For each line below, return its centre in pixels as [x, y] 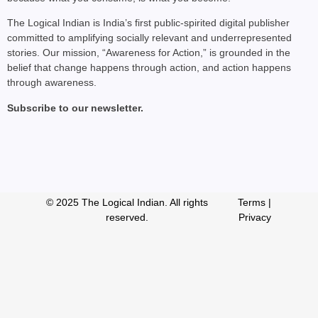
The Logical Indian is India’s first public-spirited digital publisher [148, 23]
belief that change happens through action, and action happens [149, 68]
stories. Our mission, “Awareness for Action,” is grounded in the [149, 53]
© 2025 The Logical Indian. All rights [127, 203]
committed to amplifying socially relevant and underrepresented [149, 38]
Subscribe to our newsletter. [75, 108]
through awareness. [52, 83]
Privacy [254, 218]
